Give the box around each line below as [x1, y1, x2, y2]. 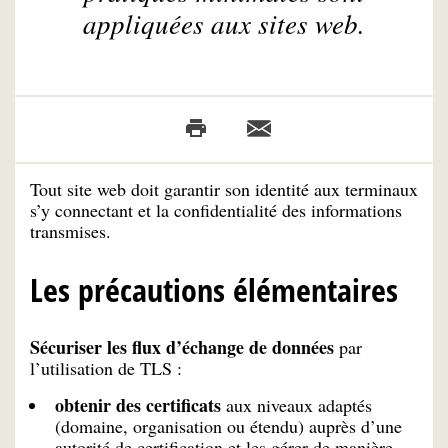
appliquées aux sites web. [83, 4, 365, 41]
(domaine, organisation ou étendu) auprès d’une [55, 413, 402, 438]
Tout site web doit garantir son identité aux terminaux [30, 177, 418, 202]
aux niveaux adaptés [221, 392, 372, 417]
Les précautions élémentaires [30, 267, 398, 311]
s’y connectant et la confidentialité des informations [30, 198, 402, 223]
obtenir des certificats [55, 391, 221, 418]
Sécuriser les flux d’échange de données [30, 333, 334, 360]
